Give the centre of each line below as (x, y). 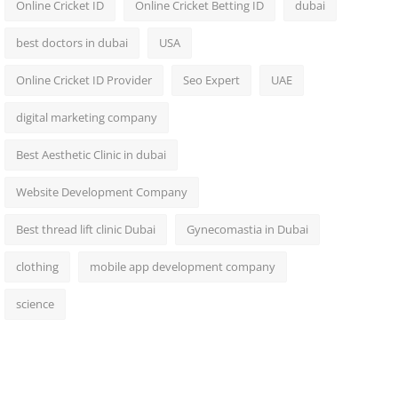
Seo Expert (211, 80)
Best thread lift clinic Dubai (85, 229)
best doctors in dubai (72, 43)
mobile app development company (182, 267)
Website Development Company (101, 192)
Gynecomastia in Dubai (247, 229)
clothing (37, 267)
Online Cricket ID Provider (84, 80)
